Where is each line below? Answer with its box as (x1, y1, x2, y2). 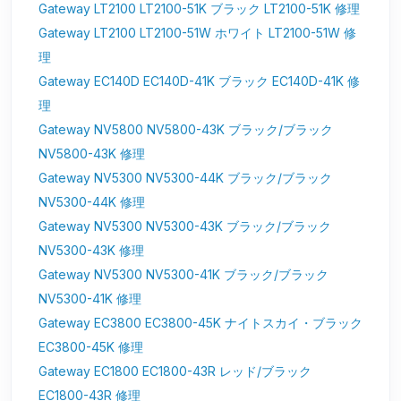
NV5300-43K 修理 (38, 243, 144, 259)
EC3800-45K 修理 (38, 339, 143, 355)
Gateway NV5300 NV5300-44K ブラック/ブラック (38, 170, 332, 186)
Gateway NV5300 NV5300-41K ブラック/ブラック (38, 267, 328, 283)
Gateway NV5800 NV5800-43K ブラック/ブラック (38, 122, 333, 138)
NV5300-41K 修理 (38, 291, 141, 307)
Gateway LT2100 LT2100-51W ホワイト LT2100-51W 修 (38, 25, 356, 41)
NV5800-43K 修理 (38, 146, 145, 162)
